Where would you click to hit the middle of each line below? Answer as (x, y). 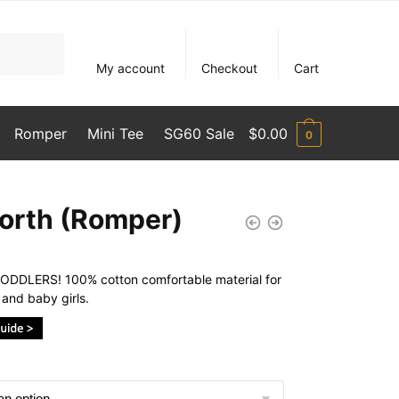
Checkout (230, 68)
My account (131, 68)
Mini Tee (115, 134)
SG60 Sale (199, 134)
